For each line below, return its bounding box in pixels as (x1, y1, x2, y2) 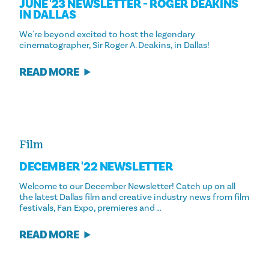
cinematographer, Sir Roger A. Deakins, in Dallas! (19, 40, 210, 51)
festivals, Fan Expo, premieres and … (19, 202, 162, 214)
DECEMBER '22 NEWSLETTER (19, 159, 173, 175)
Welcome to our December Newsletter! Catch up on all (19, 181, 235, 192)
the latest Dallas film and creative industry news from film (19, 192, 249, 203)
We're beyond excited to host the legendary (19, 29, 195, 40)
